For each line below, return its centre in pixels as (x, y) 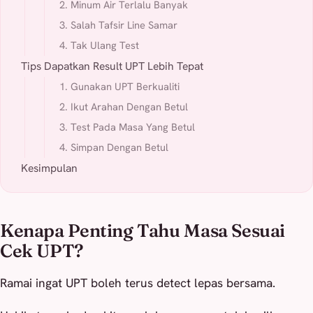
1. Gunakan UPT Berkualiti (119, 87)
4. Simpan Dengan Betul (114, 147)
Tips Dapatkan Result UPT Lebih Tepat (112, 66)
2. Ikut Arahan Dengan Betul (123, 107)
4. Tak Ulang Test (99, 45)
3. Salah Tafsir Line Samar (118, 25)
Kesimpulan (49, 168)
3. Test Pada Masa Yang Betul (127, 127)
